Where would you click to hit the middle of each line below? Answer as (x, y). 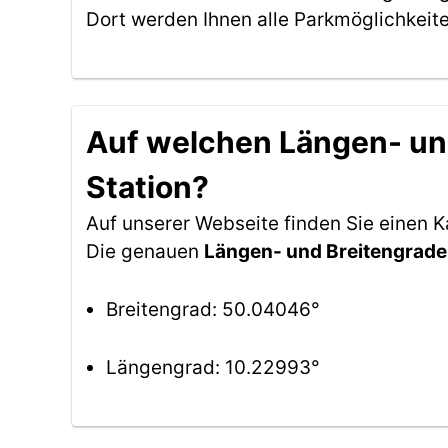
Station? (147, 187)
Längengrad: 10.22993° (213, 367)
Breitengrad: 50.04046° (213, 309)
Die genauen (145, 251)
